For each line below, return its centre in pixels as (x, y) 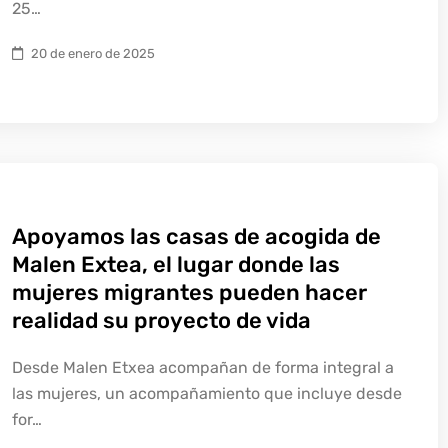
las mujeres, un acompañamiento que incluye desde (207, 393)
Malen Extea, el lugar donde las (176, 264)
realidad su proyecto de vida (161, 320)
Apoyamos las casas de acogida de (196, 236)
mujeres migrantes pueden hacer (189, 292)
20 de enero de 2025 (93, 53)
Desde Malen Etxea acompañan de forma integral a (203, 367)
